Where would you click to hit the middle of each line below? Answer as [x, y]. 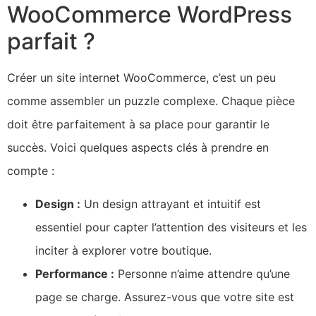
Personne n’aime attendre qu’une [202, 274]
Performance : [75, 274]
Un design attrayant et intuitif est [171, 204]
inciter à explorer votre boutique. [123, 251]
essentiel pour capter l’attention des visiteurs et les [171, 227]
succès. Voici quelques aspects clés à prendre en [138, 147]
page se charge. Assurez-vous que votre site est [165, 297]
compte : [31, 170]
